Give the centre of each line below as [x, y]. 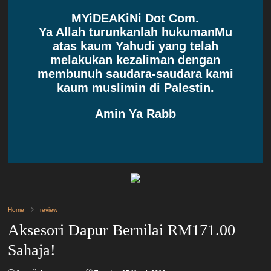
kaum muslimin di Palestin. [135, 87]
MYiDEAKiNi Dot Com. [135, 18]
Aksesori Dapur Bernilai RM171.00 [122, 230]
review [49, 209]
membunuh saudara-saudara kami [135, 73]
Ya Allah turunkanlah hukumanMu [135, 32]
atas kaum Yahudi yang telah [135, 46]
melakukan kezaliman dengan [135, 60]
